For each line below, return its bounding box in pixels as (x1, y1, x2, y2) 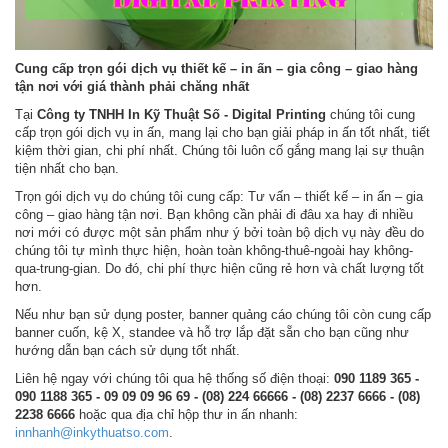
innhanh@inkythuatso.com (15, 425, 169, 440)
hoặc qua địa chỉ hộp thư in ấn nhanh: (79, 407, 298, 422)
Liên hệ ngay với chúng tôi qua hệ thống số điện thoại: (15, 371, 334, 386)
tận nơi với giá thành (15, 79, 145, 94)
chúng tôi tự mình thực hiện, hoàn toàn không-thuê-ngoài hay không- (15, 243, 413, 258)
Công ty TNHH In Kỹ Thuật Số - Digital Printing (37, 107, 330, 122)
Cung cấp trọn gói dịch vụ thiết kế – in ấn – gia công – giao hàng (15, 61, 418, 76)
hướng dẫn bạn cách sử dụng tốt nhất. (15, 343, 240, 358)
